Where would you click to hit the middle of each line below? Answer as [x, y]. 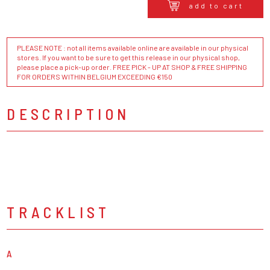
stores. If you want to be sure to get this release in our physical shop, [129, 58]
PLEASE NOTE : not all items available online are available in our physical [133, 48]
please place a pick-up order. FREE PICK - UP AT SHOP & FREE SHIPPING [132, 67]
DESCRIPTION [68, 114]
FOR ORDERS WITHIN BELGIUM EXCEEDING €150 [95, 77]
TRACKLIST [58, 212]
